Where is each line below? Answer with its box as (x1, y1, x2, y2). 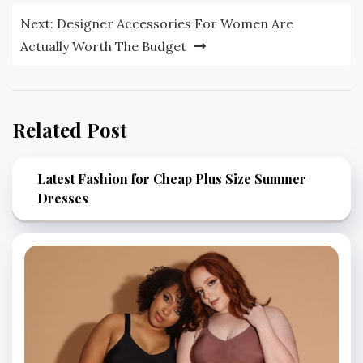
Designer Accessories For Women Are (57, 15, 293, 32)
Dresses (37, 190, 88, 207)
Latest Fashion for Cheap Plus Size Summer (37, 170, 306, 188)
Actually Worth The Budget (20, 38, 186, 55)
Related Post (12, 117, 127, 143)
